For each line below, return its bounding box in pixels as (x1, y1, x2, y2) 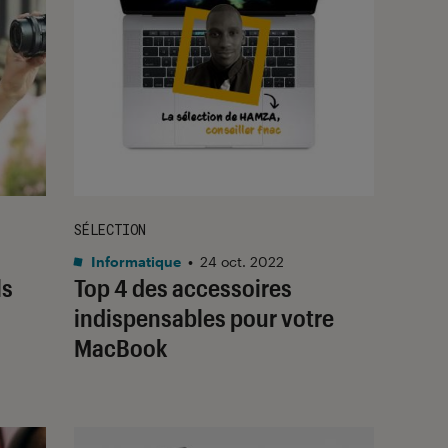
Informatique (88, 252, 181, 270)
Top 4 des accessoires (74, 272, 292, 302)
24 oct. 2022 (200, 252, 284, 270)
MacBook (74, 332, 168, 362)
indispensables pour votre (74, 302, 334, 332)
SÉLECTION (74, 219, 146, 239)
